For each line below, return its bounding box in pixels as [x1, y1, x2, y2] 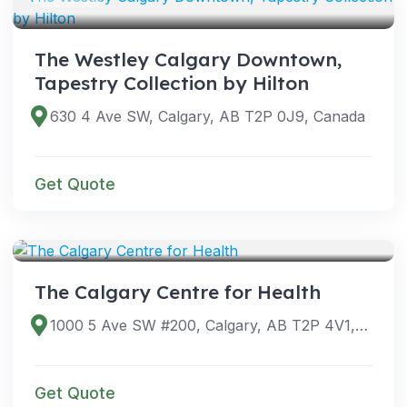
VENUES [45, 220, 93, 233]
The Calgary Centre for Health [35, 279, 321, 303]
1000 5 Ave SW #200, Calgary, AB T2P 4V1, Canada [355, 315, 369, 334]
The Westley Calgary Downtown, [35, 46, 342, 71]
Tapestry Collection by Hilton [35, 70, 309, 94]
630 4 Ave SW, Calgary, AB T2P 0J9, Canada [50, 106, 366, 125]
